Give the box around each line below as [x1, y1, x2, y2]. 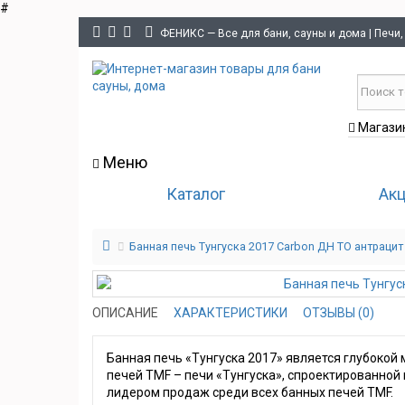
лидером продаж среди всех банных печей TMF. [107, 385, 393, 400]
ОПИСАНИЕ [92, 306, 158, 321]
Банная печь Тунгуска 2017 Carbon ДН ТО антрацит [129, 240, 403, 254]
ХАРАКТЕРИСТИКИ [174, 306, 287, 321]
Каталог [165, 184, 225, 204]
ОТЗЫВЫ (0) [303, 306, 374, 321]
